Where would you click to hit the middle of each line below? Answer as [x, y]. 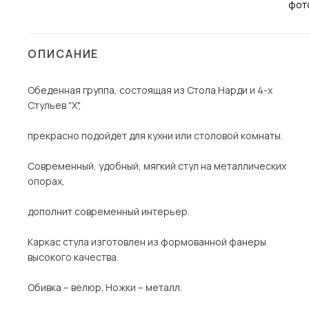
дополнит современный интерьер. [109, 211]
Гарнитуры [70, 106]
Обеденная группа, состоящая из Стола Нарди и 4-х [150, 90]
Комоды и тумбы [83, 62]
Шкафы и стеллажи [90, 40]
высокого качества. [73, 257]
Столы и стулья [82, 18]
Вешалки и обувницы [94, 84]
